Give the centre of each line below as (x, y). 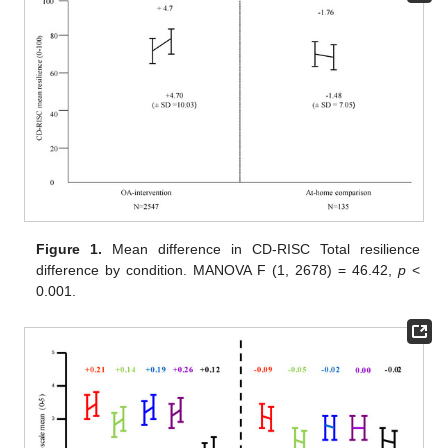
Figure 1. (69, 248)
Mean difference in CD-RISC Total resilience (261, 248)
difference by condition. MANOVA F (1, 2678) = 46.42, (217, 269)
